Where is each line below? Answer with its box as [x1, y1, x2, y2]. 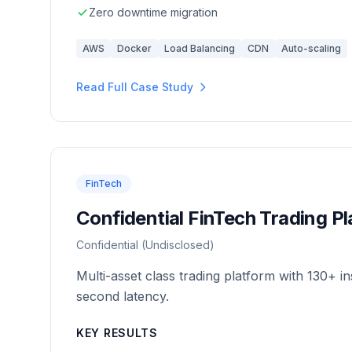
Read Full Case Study [76, 80, 193, 93]
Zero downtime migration [89, 5, 218, 19]
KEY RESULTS [76, 326, 158, 339]
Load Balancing [164, 42, 235, 54]
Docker [117, 42, 152, 54]
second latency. [76, 288, 169, 304]
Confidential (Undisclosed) [76, 238, 214, 251]
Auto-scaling [281, 42, 341, 54]
